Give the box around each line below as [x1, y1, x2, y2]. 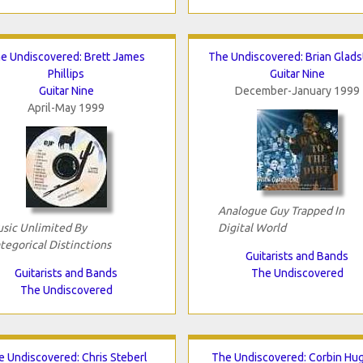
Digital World [217, 220, 286, 234]
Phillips [48, 66, 84, 80]
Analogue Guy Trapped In [217, 203, 344, 217]
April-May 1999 [28, 100, 105, 114]
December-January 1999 [234, 83, 360, 97]
